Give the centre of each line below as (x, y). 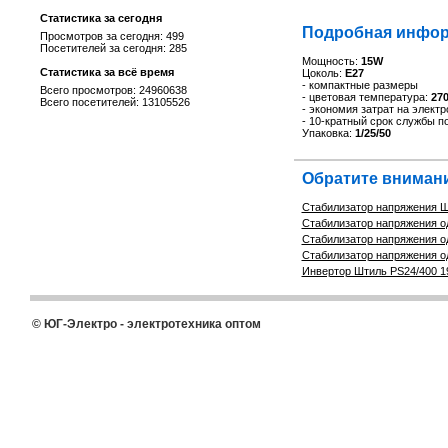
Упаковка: (328, 133)
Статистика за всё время (106, 72)
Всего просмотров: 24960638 (113, 90)
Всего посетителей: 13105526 (114, 102)
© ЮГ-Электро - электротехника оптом (146, 324)
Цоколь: (323, 73)
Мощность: (331, 61)
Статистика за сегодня (100, 18)
